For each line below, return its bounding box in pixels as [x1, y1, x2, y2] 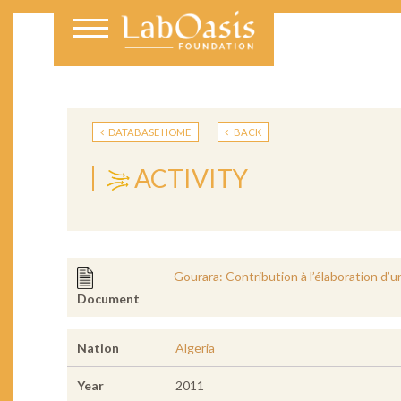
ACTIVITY [134, 162, 249, 193]
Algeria [175, 340, 215, 356]
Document [76, 291, 140, 307]
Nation [76, 340, 119, 356]
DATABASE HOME [107, 125, 192, 138]
